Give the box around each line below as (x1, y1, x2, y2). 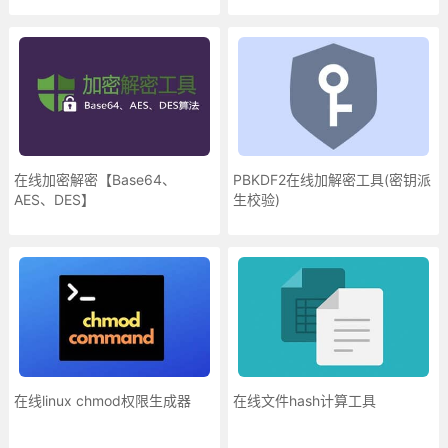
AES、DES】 (13, 191, 95, 209)
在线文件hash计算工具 (233, 391, 377, 409)
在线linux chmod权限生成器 (13, 391, 191, 409)
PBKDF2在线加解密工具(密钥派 (233, 171, 432, 189)
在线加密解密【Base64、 (13, 171, 176, 189)
